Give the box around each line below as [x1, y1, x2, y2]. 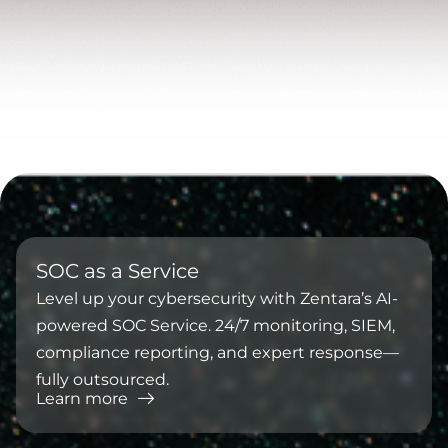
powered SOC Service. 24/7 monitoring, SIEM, [36, 315, 395, 335]
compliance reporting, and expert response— [36, 342, 399, 362]
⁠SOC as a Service [36, 258, 199, 283]
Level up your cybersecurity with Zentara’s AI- [36, 288, 398, 308]
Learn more [36, 389, 128, 409]
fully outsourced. [36, 369, 169, 389]
